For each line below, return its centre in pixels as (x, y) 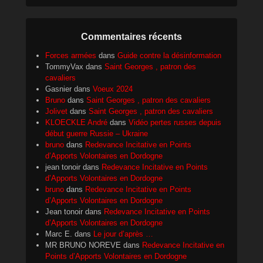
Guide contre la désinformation (169, 56)
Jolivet (56, 112)
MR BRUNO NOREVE (83, 245)
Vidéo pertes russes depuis (175, 123)
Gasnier (58, 89)
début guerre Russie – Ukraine (97, 134)
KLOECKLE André (76, 123)
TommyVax (64, 67)
